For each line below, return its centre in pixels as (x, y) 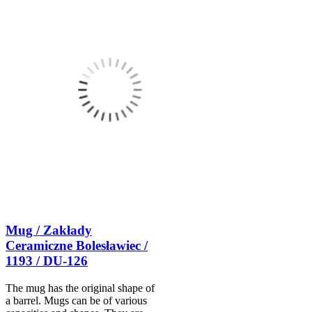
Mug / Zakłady (49, 230)
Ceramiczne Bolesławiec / (77, 245)
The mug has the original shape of (80, 288)
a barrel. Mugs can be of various (76, 300)
